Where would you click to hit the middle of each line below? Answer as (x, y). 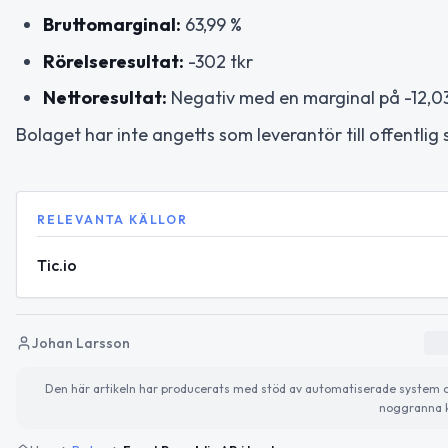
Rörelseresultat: (113, 61)
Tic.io (57, 264)
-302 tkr (218, 61)
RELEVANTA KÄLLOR (112, 219)
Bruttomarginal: (112, 25)
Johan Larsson (81, 342)
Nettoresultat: (105, 98)
